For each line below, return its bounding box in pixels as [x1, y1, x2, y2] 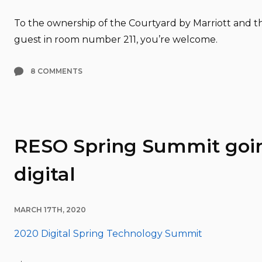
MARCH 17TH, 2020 [14, 205, 86, 214]
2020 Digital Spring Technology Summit [14, 227, 202, 239]
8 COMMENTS [30, 66, 82, 75]
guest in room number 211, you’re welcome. [14, 33, 218, 45]
